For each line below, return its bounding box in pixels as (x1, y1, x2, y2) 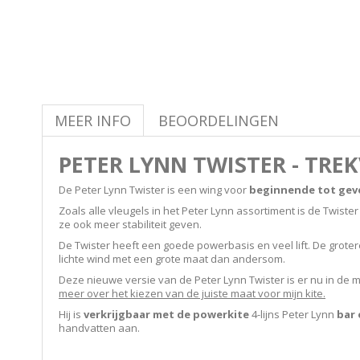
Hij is (59, 307, 84, 321)
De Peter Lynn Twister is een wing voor (59, 182, 249, 197)
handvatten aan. (59, 321, 140, 335)
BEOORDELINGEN (158, 111, 279, 130)
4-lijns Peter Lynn (249, 307, 337, 321)
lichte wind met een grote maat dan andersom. (59, 252, 285, 266)
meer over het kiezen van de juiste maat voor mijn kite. (59, 286, 325, 301)
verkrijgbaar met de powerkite (84, 307, 249, 321)
